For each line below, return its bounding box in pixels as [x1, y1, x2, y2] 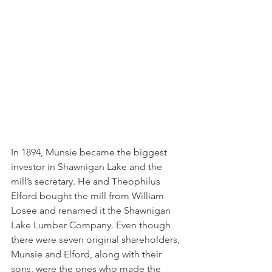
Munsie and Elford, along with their [11, 248, 164, 260]
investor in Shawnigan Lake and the [11, 161, 165, 173]
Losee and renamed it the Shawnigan [11, 205, 173, 217]
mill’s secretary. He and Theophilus [11, 175, 163, 188]
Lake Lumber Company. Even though [11, 219, 173, 231]
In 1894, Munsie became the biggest [11, 146, 169, 158]
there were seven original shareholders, [11, 234, 182, 246]
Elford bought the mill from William [11, 190, 166, 202]
